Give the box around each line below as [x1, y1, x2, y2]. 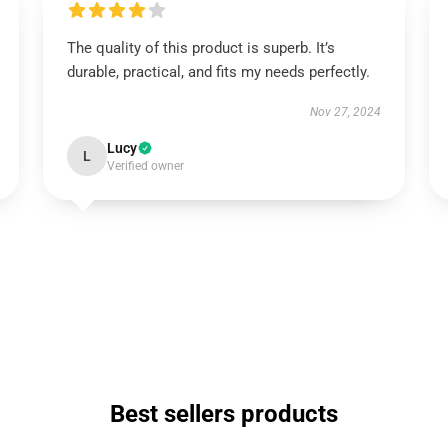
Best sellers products [110, 400, 338, 428]
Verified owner [106, 159, 184, 173]
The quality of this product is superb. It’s [66, 39, 335, 57]
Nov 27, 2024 [310, 105, 382, 119]
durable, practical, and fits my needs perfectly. [66, 63, 370, 81]
